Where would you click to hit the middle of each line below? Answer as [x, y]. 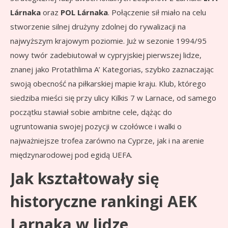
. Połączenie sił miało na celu [157, 12]
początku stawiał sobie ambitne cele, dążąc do [91, 112]
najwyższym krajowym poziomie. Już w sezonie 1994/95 [108, 41]
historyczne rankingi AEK [104, 202]
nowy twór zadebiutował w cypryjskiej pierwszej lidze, [106, 55]
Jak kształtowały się [85, 179]
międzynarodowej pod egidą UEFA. [71, 155]
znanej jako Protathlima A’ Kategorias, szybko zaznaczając [112, 69]
